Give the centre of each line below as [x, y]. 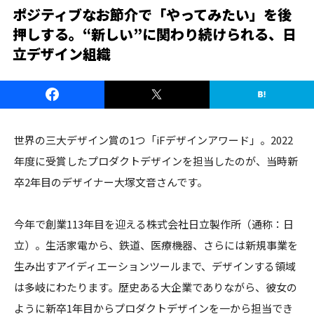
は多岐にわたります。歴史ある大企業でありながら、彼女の [156, 287]
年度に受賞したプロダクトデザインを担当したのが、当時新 [156, 161]
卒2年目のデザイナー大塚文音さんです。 [111, 182]
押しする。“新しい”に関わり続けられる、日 [155, 34]
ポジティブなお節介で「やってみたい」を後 [152, 14]
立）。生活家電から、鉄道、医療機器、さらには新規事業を [156, 245]
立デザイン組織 [62, 53]
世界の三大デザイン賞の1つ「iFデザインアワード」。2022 [153, 139]
